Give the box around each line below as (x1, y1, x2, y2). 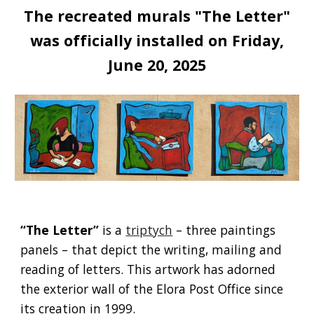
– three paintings (172, 221, 276, 238)
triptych (125, 221, 173, 238)
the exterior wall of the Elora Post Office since (20, 280, 284, 297)
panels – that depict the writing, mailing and (20, 241, 282, 258)
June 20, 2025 (108, 55, 206, 75)
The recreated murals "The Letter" (24, 6, 290, 26)
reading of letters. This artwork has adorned (20, 261, 276, 278)
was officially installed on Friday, (30, 30, 284, 50)
